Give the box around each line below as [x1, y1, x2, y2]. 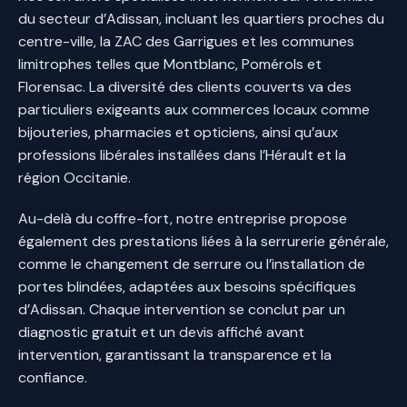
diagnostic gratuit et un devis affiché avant [18, 322, 304, 342]
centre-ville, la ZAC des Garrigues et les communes [18, 31, 354, 51]
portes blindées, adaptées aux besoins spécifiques [18, 276, 356, 296]
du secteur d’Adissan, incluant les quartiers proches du [18, 8, 384, 28]
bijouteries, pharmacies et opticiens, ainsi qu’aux [18, 122, 338, 142]
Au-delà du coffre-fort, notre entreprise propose [18, 208, 347, 228]
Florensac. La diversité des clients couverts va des [18, 76, 352, 96]
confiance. [18, 367, 87, 387]
